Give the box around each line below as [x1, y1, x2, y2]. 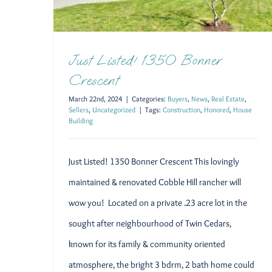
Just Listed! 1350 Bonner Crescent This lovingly [69, 155, 239, 167]
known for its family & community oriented [69, 238, 225, 250]
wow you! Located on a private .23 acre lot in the [69, 197, 247, 208]
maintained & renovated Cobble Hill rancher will [69, 176, 241, 188]
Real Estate [211, 93, 245, 103]
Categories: [132, 93, 168, 103]
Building [69, 115, 93, 125]
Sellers [69, 104, 89, 114]
